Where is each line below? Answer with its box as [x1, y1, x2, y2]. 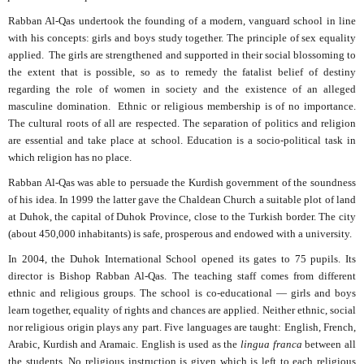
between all [301, 338, 357, 351]
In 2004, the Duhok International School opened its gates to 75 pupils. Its [8, 253, 356, 266]
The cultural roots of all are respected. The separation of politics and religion [8, 117, 356, 130]
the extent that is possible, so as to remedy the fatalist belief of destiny [8, 66, 356, 79]
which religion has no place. [8, 151, 132, 164]
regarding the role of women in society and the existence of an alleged [8, 83, 356, 96]
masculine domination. [8, 100, 110, 113]
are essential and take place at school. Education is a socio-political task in [8, 134, 356, 147]
